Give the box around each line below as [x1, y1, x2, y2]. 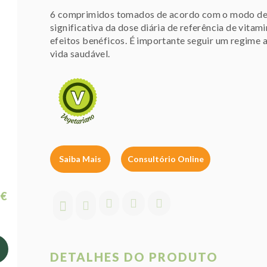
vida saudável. [50, 48, 110, 59]
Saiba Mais [59, 154, 101, 164]
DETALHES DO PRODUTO [50, 250, 218, 265]
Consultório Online [128, 154, 204, 164]
